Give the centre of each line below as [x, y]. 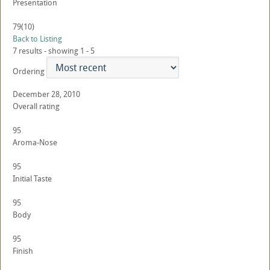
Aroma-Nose [35, 142]
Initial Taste [32, 178]
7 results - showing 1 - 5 [54, 51]
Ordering [29, 71]
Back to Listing [37, 39]
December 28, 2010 [46, 94]
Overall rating [36, 106]
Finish [23, 251]
